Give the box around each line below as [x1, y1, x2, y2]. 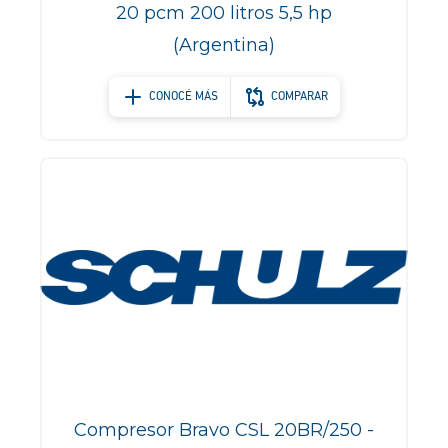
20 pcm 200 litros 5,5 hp [116, 2, 332, 24]
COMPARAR [270, 91, 328, 103]
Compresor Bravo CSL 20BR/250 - [74, 419, 374, 441]
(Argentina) [173, 34, 275, 56]
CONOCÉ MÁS [148, 91, 218, 103]
